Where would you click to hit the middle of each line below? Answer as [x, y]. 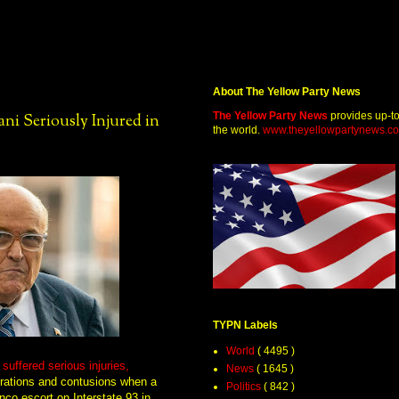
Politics [245, 387]
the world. [238, 130]
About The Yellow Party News [287, 92]
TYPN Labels [245, 326]
